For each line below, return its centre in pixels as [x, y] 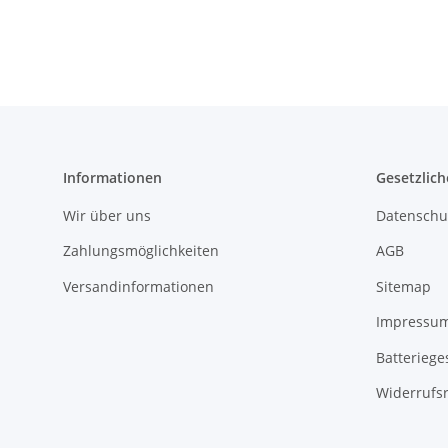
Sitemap [403, 286]
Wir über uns [107, 216]
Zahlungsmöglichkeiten [141, 251]
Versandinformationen [138, 286]
